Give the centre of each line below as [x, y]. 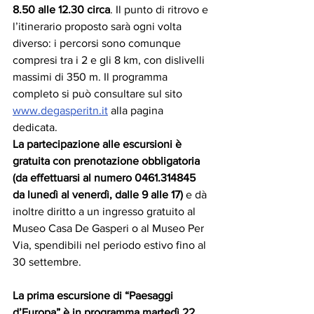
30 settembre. [47, 262]
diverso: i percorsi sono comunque [98, 43]
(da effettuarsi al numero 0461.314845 [105, 178]
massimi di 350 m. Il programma [91, 77]
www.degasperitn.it [60, 111]
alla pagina [137, 111]
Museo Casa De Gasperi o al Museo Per [110, 228]
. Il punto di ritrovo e [161, 10]
